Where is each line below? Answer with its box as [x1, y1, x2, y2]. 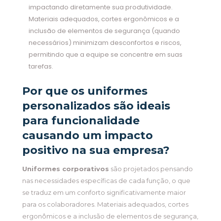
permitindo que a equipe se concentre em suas [28, 50, 183, 60]
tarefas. [28, 62, 53, 72]
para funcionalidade [22, 114, 140, 128]
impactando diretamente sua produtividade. [28, 2, 173, 12]
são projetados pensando [109, 165, 193, 173]
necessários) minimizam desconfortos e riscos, [28, 38, 182, 48]
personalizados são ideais [22, 99, 170, 113]
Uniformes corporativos [22, 165, 109, 173]
